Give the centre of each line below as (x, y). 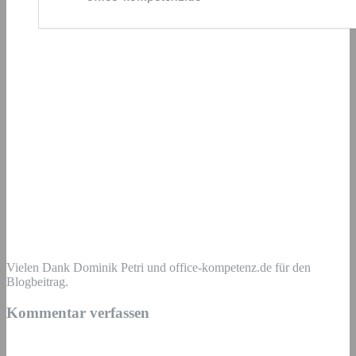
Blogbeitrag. (37, 282)
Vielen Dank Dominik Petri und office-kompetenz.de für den (159, 268)
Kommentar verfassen (78, 312)
